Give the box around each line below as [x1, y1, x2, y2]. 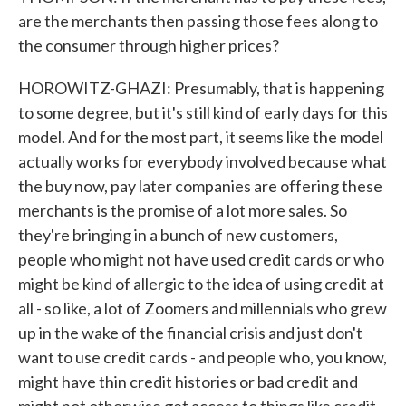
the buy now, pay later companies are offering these [18, 176, 382, 196]
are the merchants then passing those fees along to [18, 11, 378, 31]
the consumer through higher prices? [18, 35, 279, 55]
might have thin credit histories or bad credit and [18, 372, 358, 391]
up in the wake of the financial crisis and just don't [18, 323, 362, 343]
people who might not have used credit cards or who [18, 249, 384, 269]
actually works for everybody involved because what [18, 151, 387, 171]
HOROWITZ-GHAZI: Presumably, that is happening [18, 78, 384, 98]
